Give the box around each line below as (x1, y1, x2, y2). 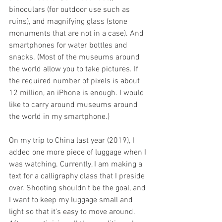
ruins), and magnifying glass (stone (9, 17, 129, 27)
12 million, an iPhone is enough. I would (9, 88, 146, 98)
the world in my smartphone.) (9, 112, 111, 122)
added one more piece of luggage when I (9, 148, 148, 158)
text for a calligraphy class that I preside (9, 171, 147, 181)
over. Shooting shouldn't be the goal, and (9, 183, 148, 193)
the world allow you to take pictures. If (9, 64, 140, 74)
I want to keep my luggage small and (9, 195, 135, 205)
